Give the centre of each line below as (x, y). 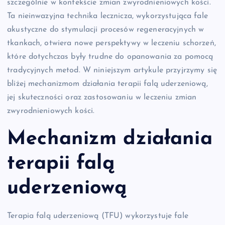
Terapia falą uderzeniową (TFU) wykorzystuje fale (98, 216)
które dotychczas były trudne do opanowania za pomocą (110, 57)
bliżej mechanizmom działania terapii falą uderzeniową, (107, 84)
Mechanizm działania (110, 139)
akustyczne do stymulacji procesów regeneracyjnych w (106, 30)
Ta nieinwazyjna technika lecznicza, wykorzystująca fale (107, 16)
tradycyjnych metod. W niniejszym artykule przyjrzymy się (112, 71)
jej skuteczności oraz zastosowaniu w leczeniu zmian (102, 98)
